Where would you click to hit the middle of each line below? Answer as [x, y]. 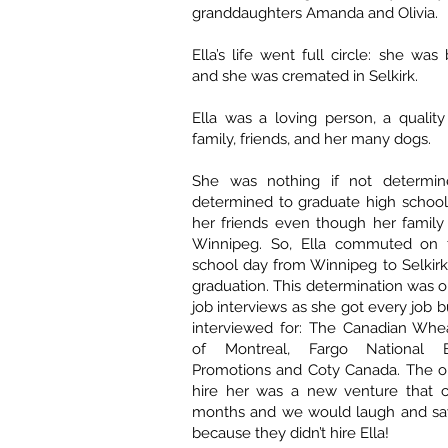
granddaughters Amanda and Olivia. [315, 13]
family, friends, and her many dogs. [311, 139]
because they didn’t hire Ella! [290, 433]
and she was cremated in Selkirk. [305, 76]
